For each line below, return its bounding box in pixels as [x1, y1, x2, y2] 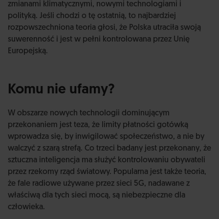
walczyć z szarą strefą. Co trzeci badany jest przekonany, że [8, 145, 211, 153]
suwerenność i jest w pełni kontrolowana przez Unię [8, 36, 190, 44]
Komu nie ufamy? [8, 83, 115, 97]
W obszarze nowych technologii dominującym [8, 109, 170, 117]
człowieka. [8, 203, 45, 211]
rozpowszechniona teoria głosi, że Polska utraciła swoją [8, 24, 201, 32]
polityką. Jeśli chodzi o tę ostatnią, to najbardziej [8, 12, 176, 20]
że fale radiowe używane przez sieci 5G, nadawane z [8, 180, 190, 188]
